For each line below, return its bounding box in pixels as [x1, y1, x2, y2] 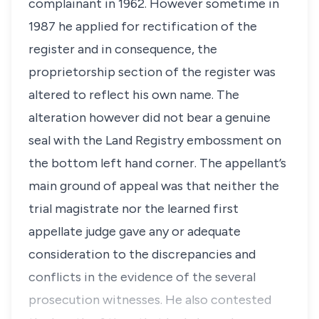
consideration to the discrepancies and [28, 246, 256, 262]
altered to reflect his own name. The [28, 87, 239, 103]
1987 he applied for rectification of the [28, 19, 257, 34]
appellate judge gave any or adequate [28, 224, 241, 239]
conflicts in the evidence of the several [28, 269, 256, 285]
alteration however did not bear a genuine [28, 110, 271, 125]
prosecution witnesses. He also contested [28, 292, 271, 308]
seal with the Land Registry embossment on [28, 132, 281, 148]
